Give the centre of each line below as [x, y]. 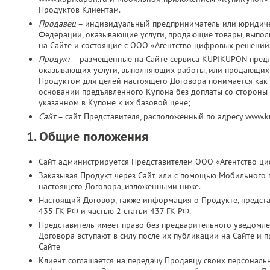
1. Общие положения [87, 136]
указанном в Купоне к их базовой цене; [115, 102]
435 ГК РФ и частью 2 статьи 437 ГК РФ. [115, 211]
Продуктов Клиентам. [80, 10]
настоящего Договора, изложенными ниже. [120, 186]
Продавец [57, 24]
